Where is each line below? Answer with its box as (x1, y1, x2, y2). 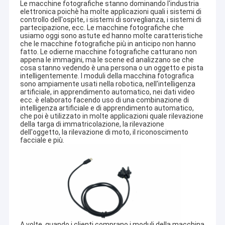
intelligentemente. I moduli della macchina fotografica (20, 72, 194, 80)
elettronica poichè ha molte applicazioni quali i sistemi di (20, 8, 201, 16)
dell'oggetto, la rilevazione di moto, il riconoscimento (20, 128, 188, 137)
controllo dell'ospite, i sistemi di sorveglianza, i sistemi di (20, 16, 201, 24)
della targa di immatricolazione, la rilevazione (20, 120, 164, 129)
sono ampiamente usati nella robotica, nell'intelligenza (20, 80, 195, 88)
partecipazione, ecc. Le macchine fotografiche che (20, 24, 184, 32)
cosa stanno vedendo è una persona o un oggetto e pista (20, 64, 203, 72)
